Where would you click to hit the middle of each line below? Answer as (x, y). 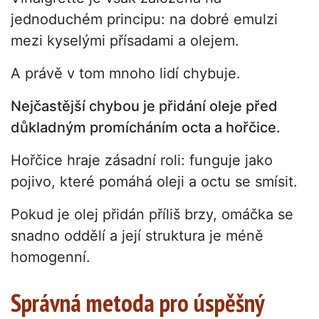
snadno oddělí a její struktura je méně (137, 236)
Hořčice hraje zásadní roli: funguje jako (142, 161)
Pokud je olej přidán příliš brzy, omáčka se (152, 215)
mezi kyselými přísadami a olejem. (125, 41)
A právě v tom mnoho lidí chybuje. (126, 74)
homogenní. (51, 257)
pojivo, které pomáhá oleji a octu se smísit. (154, 182)
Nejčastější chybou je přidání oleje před (144, 106)
